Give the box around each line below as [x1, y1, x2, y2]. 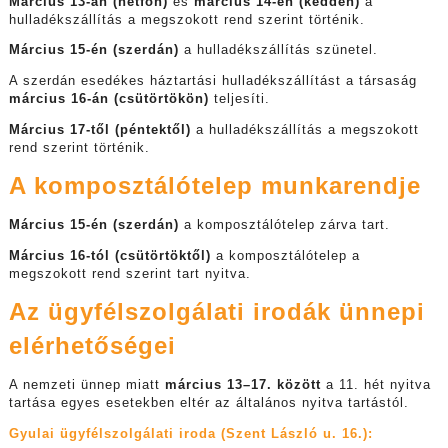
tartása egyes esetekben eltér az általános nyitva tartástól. [8, 395, 409, 410]
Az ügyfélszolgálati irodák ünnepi [8, 298, 425, 326]
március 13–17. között [164, 377, 321, 392]
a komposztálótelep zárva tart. [183, 217, 390, 232]
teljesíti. [208, 91, 270, 106]
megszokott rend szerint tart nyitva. [8, 266, 251, 281]
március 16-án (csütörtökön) [8, 91, 209, 106]
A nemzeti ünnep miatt [8, 377, 165, 392]
